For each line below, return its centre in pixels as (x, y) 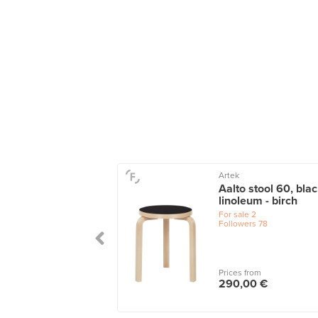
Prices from (240, 273)
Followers (237, 223)
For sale (234, 214)
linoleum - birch (258, 201)
